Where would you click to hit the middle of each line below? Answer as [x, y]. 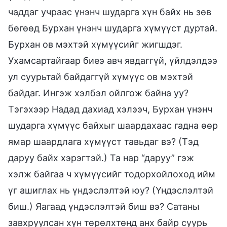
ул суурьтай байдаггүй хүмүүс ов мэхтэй [101, 77]
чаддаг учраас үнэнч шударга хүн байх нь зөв [110, 12]
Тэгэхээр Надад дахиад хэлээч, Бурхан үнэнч [110, 109]
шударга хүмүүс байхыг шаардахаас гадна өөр [113, 125]
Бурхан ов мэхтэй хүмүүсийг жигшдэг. [95, 44]
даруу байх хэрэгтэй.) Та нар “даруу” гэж [101, 158]
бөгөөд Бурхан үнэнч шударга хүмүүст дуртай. [113, 28]
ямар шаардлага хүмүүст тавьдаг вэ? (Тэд [103, 141]
